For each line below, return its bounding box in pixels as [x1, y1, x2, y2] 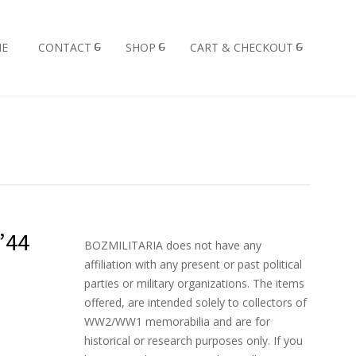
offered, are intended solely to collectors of [84, 295, 307, 310]
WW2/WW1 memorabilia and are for [84, 314, 270, 329]
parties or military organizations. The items [84, 276, 304, 291]
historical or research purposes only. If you [84, 333, 303, 348]
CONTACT [38, 40, 91, 55]
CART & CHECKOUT [190, 40, 293, 55]
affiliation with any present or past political [84, 257, 302, 272]
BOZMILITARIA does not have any [84, 238, 261, 253]
